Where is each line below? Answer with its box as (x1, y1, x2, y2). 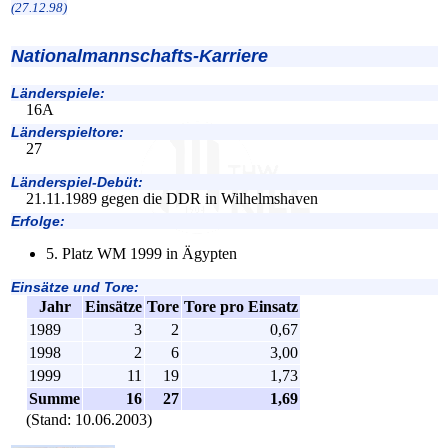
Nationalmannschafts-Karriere (11, 45, 268, 66)
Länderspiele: (11, 84, 105, 101)
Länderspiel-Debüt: (11, 173, 143, 190)
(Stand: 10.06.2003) (26, 410, 152, 428)
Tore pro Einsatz (184, 297, 298, 315)
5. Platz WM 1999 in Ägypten (46, 244, 237, 262)
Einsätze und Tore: (11, 278, 139, 295)
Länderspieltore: (11, 123, 124, 140)
